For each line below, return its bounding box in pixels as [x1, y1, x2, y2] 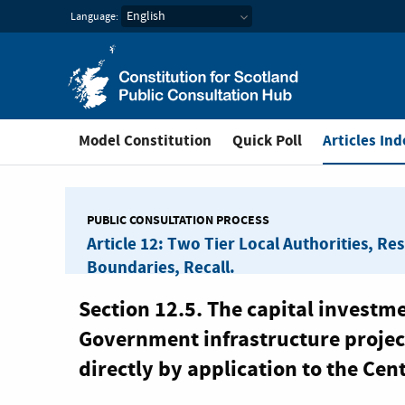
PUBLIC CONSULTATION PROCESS [87, 212, 269, 229]
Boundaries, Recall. [87, 256, 235, 279]
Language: [71, 9, 118, 24]
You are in [323, 121, 383, 142]
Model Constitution [79, 130, 212, 151]
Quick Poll [232, 130, 302, 151]
